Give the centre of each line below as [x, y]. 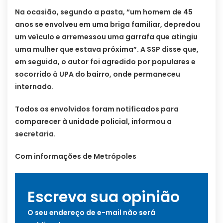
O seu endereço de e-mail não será [91, 212]
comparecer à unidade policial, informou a [93, 121]
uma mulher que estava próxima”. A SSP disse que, [107, 49]
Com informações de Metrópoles [76, 156]
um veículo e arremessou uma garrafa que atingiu [106, 37]
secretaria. [35, 134]
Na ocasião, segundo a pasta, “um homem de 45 [104, 12]
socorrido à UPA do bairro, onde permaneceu [98, 74]
